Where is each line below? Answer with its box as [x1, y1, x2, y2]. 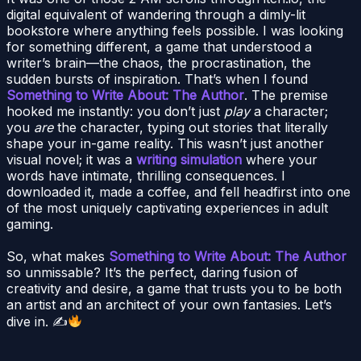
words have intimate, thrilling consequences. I [6, 167, 285, 184]
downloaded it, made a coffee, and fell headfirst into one [6, 183, 351, 200]
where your [242, 151, 317, 168]
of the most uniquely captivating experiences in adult [6, 199, 328, 216]
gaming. [6, 215, 53, 232]
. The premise [244, 86, 328, 103]
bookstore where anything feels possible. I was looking [6, 22, 343, 39]
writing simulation [136, 151, 242, 168]
